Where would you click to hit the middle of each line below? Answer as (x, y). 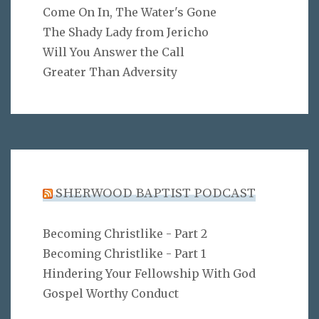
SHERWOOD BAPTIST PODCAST (156, 193)
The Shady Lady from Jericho (126, 32)
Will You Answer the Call (114, 52)
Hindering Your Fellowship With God (149, 273)
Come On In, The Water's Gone (130, 12)
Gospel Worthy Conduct (111, 293)
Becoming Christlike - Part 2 (125, 233)
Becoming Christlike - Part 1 (124, 253)
